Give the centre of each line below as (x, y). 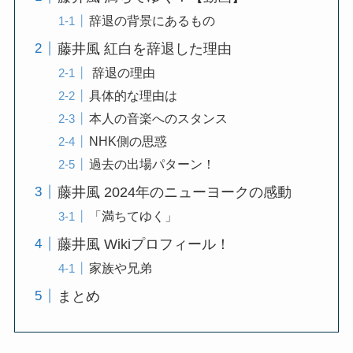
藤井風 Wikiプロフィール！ (143, 244)
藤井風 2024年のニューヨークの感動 (174, 192)
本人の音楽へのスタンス (158, 118)
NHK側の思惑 (128, 141)
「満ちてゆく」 (133, 216)
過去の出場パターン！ (152, 163)
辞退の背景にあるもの (152, 20)
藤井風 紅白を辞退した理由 (144, 48)
